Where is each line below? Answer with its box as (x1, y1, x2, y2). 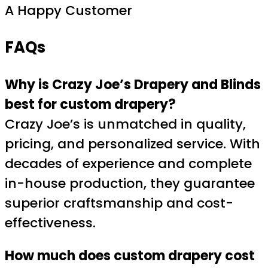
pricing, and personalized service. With (5, 134, 260, 153)
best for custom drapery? (5, 95, 176, 114)
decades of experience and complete (5, 154, 252, 173)
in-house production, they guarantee (5, 173, 255, 193)
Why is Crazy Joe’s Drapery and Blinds (5, 75, 261, 94)
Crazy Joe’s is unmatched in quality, (5, 114, 246, 133)
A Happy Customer (5, 1, 132, 20)
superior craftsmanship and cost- (5, 193, 233, 212)
